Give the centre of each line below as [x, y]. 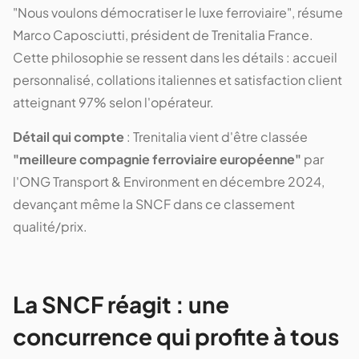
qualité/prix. [50, 226]
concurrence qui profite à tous [176, 336]
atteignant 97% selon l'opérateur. [113, 102]
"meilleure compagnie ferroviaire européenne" [157, 159]
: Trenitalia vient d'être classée [216, 136]
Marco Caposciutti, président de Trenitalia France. [163, 34]
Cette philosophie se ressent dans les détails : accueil [175, 57]
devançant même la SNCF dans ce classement [154, 204]
